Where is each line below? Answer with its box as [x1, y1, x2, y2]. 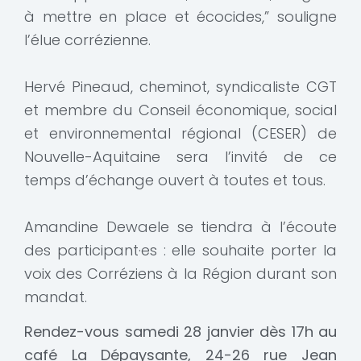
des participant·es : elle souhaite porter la [24, 240, 337, 261]
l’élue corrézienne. [24, 30, 151, 51]
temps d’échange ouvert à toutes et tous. [24, 170, 326, 191]
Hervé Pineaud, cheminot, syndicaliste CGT [24, 77, 337, 98]
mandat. [24, 287, 87, 308]
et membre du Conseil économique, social [24, 100, 337, 121]
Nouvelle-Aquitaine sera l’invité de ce [24, 147, 337, 168]
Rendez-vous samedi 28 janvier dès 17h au [24, 321, 337, 342]
